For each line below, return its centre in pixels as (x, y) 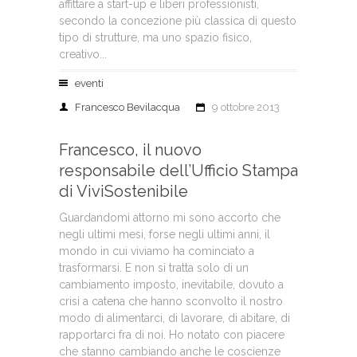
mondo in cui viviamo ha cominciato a (157, 251)
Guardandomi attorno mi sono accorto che (170, 218)
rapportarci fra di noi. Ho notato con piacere (172, 335)
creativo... (83, 54)
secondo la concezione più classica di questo (178, 21)
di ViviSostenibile (124, 191)
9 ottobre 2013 (246, 107)
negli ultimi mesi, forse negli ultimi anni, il (165, 234)
